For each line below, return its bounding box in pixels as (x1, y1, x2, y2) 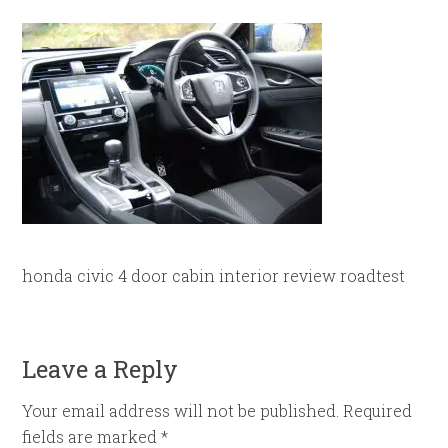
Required (343, 400, 413, 421)
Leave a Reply (22, 353, 179, 385)
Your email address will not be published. (22, 400, 340, 421)
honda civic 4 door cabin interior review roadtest (22, 265, 406, 286)
